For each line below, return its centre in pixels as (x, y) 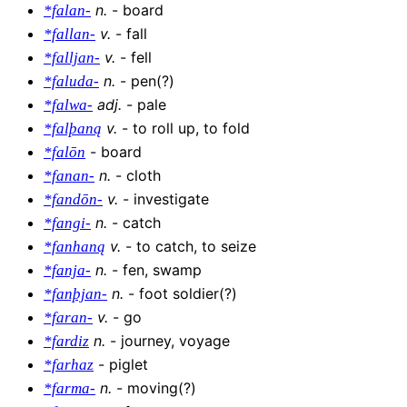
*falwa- (68, 105)
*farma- (69, 389)
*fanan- (69, 176)
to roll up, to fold (191, 129)
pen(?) (153, 81)
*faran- (68, 318)
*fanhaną (74, 247)
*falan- (67, 11)
